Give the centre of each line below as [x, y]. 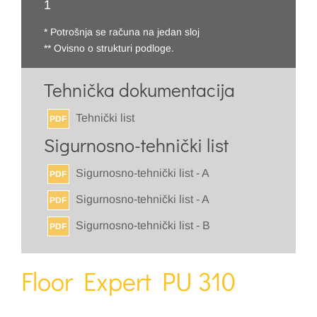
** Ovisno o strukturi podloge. [109, 48]
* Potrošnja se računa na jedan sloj [122, 31]
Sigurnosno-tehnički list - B [143, 225]
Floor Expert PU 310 [128, 281]
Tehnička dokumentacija [139, 90]
